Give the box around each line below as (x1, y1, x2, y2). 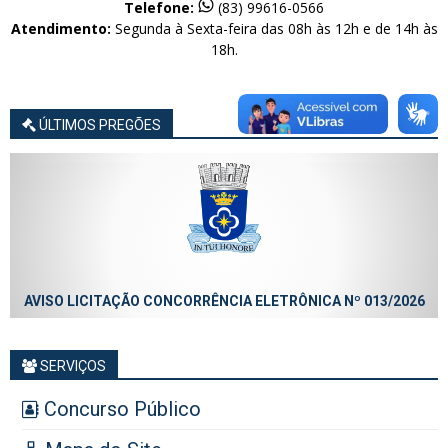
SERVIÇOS (37, 358, 106, 375)
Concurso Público (39, 397, 201, 422)
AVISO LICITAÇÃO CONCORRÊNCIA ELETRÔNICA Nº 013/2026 (23, 293, 425, 310)
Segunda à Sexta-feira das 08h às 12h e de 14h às (110, 19, 438, 39)
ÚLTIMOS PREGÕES (36, 117, 161, 134)
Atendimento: (10, 19, 111, 39)
